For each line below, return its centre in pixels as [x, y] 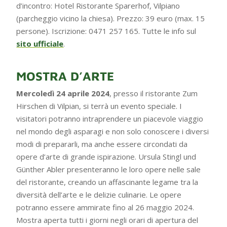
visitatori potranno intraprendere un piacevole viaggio [110, 118]
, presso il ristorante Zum [154, 93]
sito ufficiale [40, 43]
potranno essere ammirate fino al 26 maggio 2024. [105, 207]
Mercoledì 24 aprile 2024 [63, 93]
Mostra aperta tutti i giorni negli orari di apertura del [107, 220]
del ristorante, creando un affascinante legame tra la [107, 182]
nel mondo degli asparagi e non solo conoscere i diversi [113, 131]
